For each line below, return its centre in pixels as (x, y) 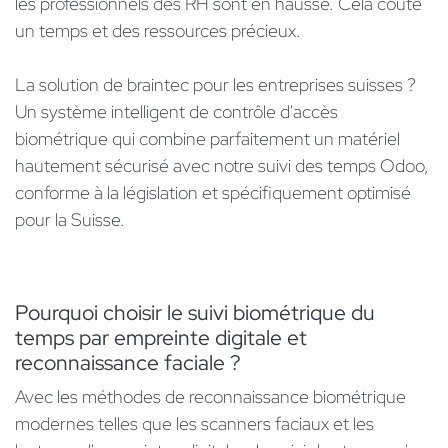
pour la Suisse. (70, 220)
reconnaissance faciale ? (128, 363)
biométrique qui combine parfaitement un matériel (207, 139)
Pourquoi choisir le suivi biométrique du (195, 313)
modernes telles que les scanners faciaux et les (194, 424)
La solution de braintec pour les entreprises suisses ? (215, 85)
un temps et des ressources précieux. (158, 31)
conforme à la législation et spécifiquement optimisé (213, 193)
